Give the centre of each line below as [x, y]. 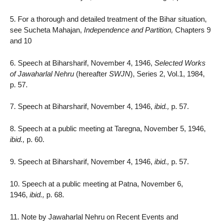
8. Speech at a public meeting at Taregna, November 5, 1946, [108, 129]
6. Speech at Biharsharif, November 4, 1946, [82, 63]
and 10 [21, 40]
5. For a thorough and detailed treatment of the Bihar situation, [108, 19]
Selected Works [180, 63]
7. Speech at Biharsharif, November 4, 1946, [82, 107]
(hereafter [92, 74]
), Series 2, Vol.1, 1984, [167, 74]
